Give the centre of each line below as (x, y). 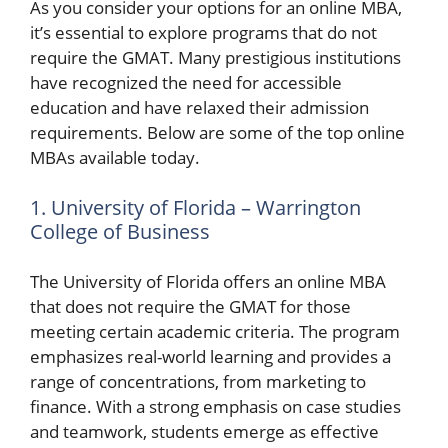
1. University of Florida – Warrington (195, 207)
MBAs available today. (115, 157)
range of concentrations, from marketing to (198, 381)
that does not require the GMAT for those (190, 306)
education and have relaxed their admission (199, 107)
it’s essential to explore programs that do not (203, 32)
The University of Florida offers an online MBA (208, 281)
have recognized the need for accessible (186, 82)
